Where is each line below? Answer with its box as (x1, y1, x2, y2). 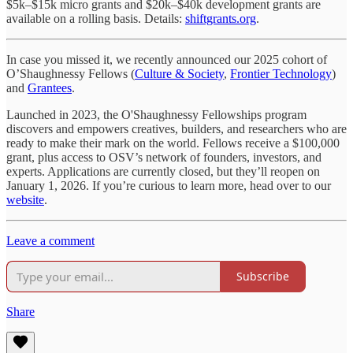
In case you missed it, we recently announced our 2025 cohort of (6, 52, 327, 66)
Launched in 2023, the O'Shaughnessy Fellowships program (6, 107, 307, 121)
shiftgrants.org (185, 11, 256, 25)
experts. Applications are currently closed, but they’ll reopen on (6, 164, 320, 178)
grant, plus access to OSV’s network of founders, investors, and (6, 150, 321, 164)
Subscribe (236, 269, 289, 284)
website (6, 192, 44, 206)
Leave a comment (6, 233, 95, 247)
